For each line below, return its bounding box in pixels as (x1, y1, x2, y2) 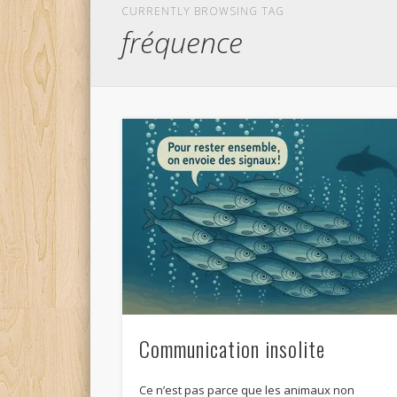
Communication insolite (139, 332, 326, 365)
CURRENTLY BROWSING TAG (121, 4, 285, 19)
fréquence (121, 23, 244, 61)
